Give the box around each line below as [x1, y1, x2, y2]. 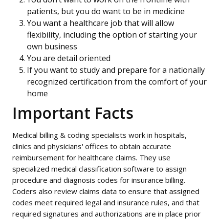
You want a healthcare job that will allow [27, 18, 174, 28]
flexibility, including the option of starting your [27, 29, 197, 40]
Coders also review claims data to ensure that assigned [12, 186, 199, 196]
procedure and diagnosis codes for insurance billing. [12, 175, 185, 185]
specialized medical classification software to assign [12, 164, 187, 174]
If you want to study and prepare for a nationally [27, 65, 205, 75]
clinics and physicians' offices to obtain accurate [12, 141, 171, 151]
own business [27, 41, 77, 52]
